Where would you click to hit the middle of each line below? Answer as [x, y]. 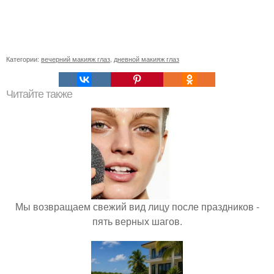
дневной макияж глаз [146, 59]
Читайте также [39, 94]
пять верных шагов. [137, 221]
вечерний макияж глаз [76, 59]
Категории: [24, 59]
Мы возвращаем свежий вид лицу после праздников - [137, 206]
